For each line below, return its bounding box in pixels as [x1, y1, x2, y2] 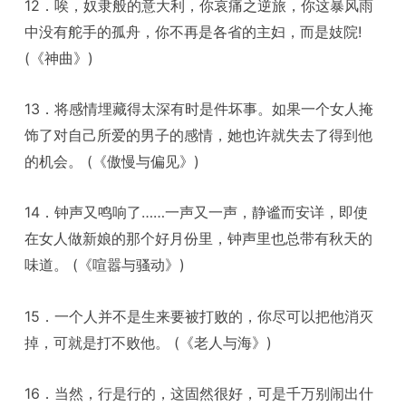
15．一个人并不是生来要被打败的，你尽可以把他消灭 [24, 306, 374, 325]
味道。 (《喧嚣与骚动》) [24, 256, 186, 275]
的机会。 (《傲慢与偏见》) [24, 152, 200, 171]
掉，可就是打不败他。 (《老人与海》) [24, 333, 273, 352]
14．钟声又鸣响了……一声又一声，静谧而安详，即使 [24, 203, 369, 222]
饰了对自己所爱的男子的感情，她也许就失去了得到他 [24, 126, 373, 145]
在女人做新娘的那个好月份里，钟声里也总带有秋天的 [24, 229, 373, 248]
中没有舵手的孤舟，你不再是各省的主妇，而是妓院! [24, 22, 362, 41]
